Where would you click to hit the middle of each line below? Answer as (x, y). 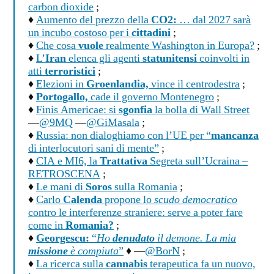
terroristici (70, 72)
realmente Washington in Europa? (179, 46)
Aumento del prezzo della (94, 20)
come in (47, 226)
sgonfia (135, 110)
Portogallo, (62, 98)
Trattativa (124, 162)
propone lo (128, 200)
